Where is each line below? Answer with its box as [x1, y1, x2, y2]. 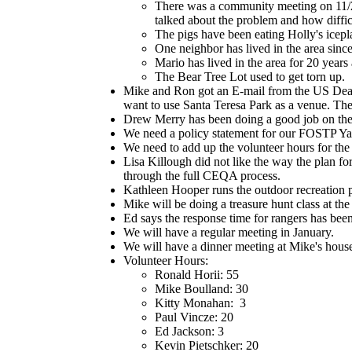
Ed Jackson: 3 [155, 324, 224, 338]
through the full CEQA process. [123, 169, 280, 182]
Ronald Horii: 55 [155, 268, 239, 281]
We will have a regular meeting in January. [123, 225, 337, 239]
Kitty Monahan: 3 [155, 296, 246, 310]
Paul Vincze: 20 [155, 310, 233, 324]
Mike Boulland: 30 [155, 282, 248, 295]
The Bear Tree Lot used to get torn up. [155, 70, 345, 83]
